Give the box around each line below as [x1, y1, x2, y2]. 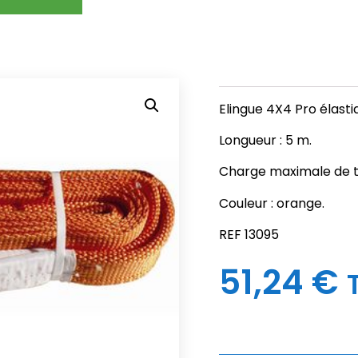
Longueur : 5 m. [219, 131, 312, 150]
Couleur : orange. [219, 193, 324, 213]
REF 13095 [219, 225, 279, 245]
